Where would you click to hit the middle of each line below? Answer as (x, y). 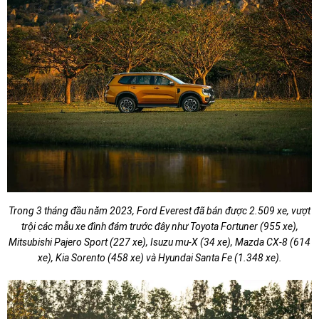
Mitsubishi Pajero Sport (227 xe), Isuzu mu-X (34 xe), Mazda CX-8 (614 (159, 242)
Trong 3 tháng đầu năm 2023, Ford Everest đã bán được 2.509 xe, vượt (159, 210)
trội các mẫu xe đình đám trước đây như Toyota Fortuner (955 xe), (159, 226)
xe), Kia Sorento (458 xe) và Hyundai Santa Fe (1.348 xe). (159, 257)
